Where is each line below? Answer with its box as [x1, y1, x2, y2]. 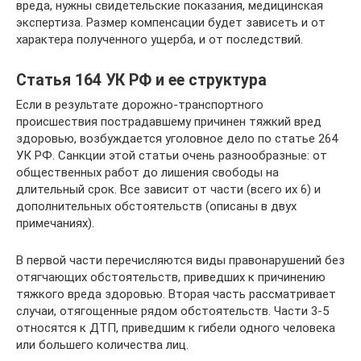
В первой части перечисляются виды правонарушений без [16, 253, 345, 268]
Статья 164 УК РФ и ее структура [16, 71, 267, 90]
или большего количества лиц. [16, 338, 189, 352]
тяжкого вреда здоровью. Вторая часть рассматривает [16, 287, 336, 301]
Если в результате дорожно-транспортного [16, 98, 263, 112]
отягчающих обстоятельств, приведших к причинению [16, 270, 326, 284]
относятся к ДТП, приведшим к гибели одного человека [16, 321, 335, 335]
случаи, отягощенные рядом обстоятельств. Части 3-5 [16, 304, 329, 318]
